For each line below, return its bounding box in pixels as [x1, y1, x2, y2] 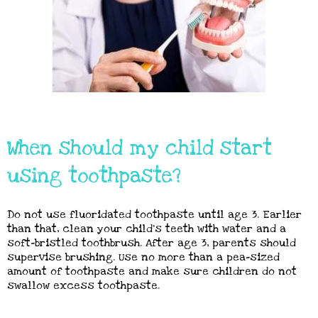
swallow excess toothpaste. [7, 278, 160, 292]
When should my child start [7, 135, 272, 162]
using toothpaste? [7, 163, 181, 190]
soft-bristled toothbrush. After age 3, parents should [7, 236, 296, 250]
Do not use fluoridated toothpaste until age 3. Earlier [7, 207, 302, 221]
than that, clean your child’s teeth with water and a [7, 221, 286, 236]
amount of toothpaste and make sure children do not [7, 264, 297, 278]
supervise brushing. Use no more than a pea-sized [7, 250, 280, 264]
